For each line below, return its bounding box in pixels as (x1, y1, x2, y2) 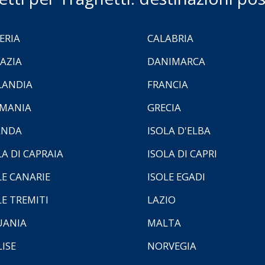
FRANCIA (147, 77, 188, 91)
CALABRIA (147, 31, 193, 45)
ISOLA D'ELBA (147, 123, 211, 137)
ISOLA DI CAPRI (147, 146, 217, 160)
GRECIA (147, 100, 181, 114)
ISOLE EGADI (147, 169, 205, 183)
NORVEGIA (147, 238, 196, 253)
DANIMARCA (147, 54, 205, 68)
